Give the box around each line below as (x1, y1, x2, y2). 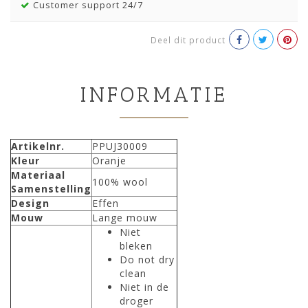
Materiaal (11, 168, 65, 182)
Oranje (92, 154, 126, 168)
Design (11, 197, 49, 210)
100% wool (92, 175, 148, 189)
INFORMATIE (80, 82, 228, 108)
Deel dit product (151, 34, 225, 46)
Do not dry (120, 253, 175, 267)
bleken (120, 239, 153, 253)
